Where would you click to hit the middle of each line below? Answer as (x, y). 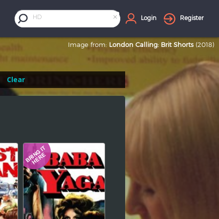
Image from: (88, 44)
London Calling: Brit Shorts (151, 44)
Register (191, 18)
